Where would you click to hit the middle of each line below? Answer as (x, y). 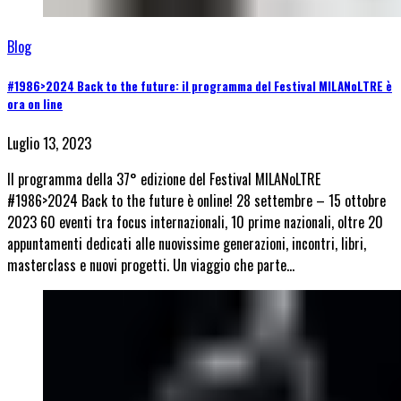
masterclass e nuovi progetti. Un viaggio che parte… (151, 265)
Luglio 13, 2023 (49, 144)
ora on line (35, 103)
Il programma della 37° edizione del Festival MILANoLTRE (164, 179)
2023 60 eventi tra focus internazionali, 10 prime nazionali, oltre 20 (195, 222)
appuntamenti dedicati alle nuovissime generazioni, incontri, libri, (187, 244)
